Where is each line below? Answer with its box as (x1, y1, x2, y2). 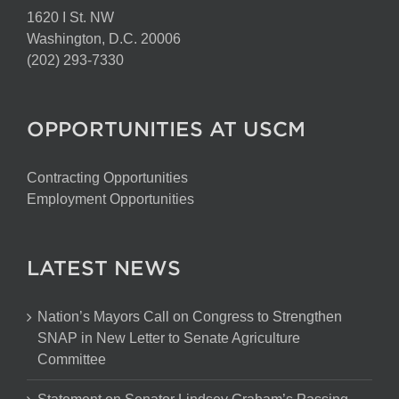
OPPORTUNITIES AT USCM (27, 117, 305, 140)
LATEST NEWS (27, 256, 181, 279)
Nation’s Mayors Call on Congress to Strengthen (37, 308, 342, 324)
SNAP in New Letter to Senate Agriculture (37, 330, 300, 346)
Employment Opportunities (27, 191, 194, 207)
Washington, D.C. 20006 (27, 30, 181, 46)
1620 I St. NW (27, 9, 114, 25)
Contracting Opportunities (27, 169, 188, 185)
